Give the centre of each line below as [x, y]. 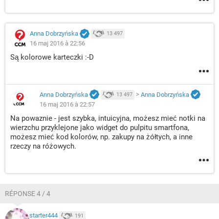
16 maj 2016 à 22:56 [57, 44]
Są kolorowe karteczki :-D [52, 57]
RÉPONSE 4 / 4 [28, 193]
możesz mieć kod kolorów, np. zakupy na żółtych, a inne [101, 137]
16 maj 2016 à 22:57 [67, 104]
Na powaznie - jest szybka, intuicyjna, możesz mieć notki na [108, 118]
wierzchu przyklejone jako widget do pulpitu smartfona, [100, 127]
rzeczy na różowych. [43, 146]
